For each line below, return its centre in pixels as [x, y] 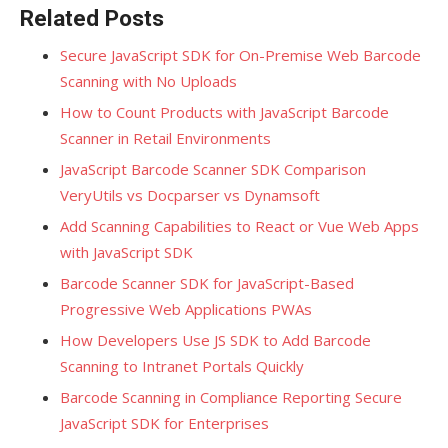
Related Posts [92, 17]
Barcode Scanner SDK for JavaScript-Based [207, 282]
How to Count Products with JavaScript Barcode [224, 111]
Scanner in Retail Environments [165, 137]
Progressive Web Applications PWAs [186, 308]
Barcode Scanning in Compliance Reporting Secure [231, 396]
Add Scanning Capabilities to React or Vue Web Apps [239, 225]
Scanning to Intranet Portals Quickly [182, 365]
